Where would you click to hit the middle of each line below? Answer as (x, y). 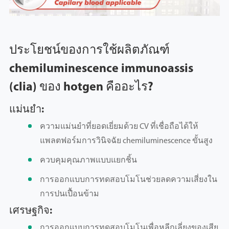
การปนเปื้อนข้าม (69, 194)
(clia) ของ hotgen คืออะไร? (81, 88)
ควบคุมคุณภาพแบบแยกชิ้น (88, 161)
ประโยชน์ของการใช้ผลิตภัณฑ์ (89, 51)
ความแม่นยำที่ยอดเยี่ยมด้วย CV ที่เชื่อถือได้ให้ (119, 127)
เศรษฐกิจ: (30, 211)
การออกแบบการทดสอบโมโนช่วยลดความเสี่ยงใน (128, 180)
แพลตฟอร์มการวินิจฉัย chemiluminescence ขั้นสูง (126, 141)
